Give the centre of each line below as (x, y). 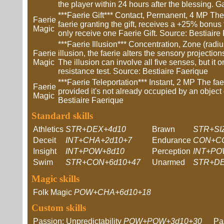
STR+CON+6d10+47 (103, 162)
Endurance (171, 140)
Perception (171, 151)
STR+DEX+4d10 (96, 129)
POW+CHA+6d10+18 (112, 192)
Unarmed (168, 162)
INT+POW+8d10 (95, 151)
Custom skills (59, 208)
